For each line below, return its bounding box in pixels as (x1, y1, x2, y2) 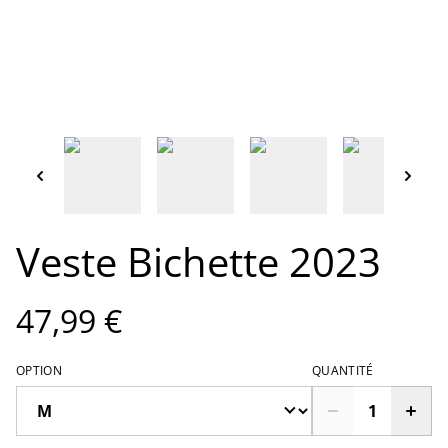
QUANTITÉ (312, 361, 374, 379)
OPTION (16, 361, 62, 379)
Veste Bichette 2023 (16, 233, 381, 289)
